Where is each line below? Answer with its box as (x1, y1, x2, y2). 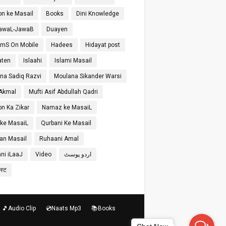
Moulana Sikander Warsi (54, 73, 122, 80)
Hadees (51, 41, 73, 48)
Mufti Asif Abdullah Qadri (29, 88, 98, 95)
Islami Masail (54, 57, 92, 64)
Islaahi (23, 57, 42, 64)
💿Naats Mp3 (46, 205, 81, 212)
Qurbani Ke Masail (41, 120, 91, 127)
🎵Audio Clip (2, 205, 36, 212)
